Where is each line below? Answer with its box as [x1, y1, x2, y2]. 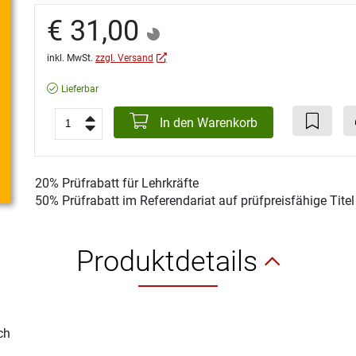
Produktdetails [76, 245, 265, 278]
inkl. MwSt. [47, 52, 95, 64]
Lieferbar [61, 83, 99, 95]
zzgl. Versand [95, 52, 153, 64]
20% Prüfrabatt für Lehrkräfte [35, 175, 199, 191]
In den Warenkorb [157, 114, 257, 130]
